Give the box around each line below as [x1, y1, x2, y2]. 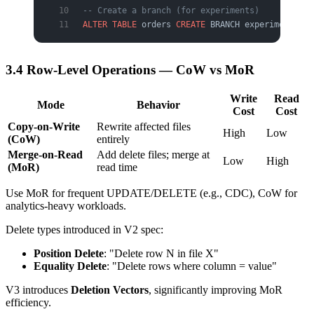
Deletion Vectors [71, 284, 149, 296]
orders [137, 19, 176, 29]
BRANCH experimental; [205, 19, 308, 29]
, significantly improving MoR [149, 284, 282, 296]
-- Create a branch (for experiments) [83, 5, 259, 15]
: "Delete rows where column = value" [107, 260, 277, 273]
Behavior [137, 99, 180, 111]
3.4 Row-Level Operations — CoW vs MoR [6, 62, 254, 77]
